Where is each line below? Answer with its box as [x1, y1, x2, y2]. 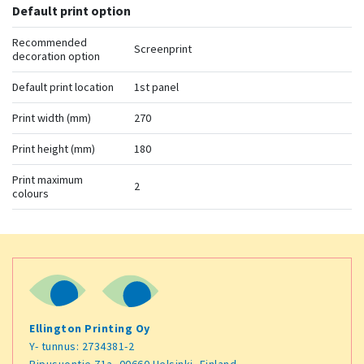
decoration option [12, 49, 100, 63]
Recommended [12, 35, 87, 50]
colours [12, 186, 49, 201]
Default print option [12, 2, 131, 19]
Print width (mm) [12, 110, 91, 125]
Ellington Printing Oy [29, 321, 150, 336]
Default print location [12, 80, 114, 94]
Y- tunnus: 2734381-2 [29, 339, 134, 353]
